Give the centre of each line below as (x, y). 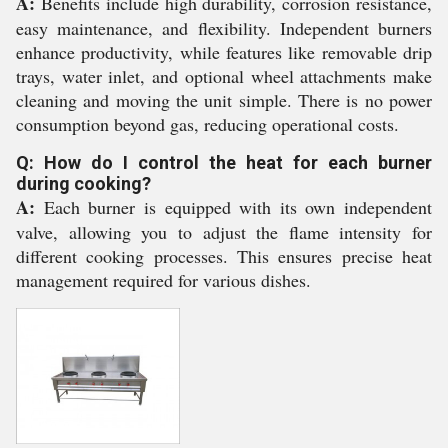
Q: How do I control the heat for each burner (224, 162)
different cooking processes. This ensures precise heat (224, 256)
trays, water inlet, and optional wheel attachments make (224, 76)
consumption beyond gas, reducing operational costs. (207, 124)
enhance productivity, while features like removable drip (224, 52)
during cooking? (83, 183)
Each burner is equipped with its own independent (233, 207)
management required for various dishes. (163, 280)
